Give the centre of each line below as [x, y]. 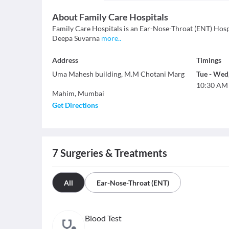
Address [65, 60]
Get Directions [75, 105]
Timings [209, 60]
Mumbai [91, 93]
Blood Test [103, 218]
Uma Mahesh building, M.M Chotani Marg [118, 74]
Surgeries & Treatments [113, 153]
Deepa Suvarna [76, 38]
